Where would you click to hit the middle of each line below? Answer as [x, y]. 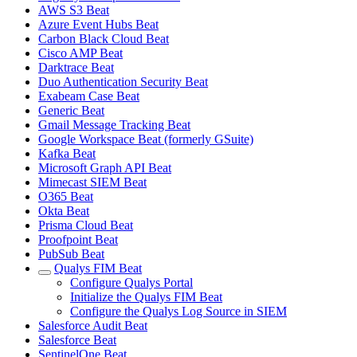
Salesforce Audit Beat [93, 326]
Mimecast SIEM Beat [92, 182]
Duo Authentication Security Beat [123, 82]
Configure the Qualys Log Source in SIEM [178, 311]
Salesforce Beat [77, 340]
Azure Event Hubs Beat [98, 24]
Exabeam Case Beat [89, 96]
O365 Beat [66, 196]
